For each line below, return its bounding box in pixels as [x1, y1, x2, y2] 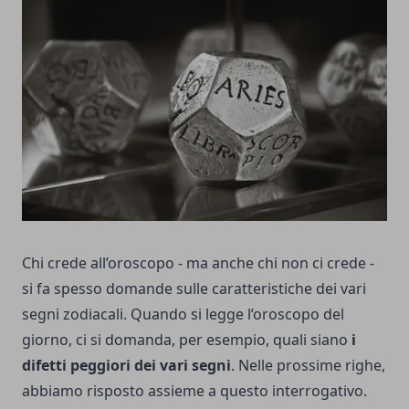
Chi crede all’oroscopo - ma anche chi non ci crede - [22, 253, 374, 274]
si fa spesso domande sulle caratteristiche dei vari [22, 278, 366, 299]
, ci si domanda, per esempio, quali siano [68, 330, 351, 351]
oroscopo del [253, 304, 344, 325]
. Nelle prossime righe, [231, 355, 385, 376]
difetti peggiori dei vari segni [22, 355, 231, 376]
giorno [22, 330, 68, 351]
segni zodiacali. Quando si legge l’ [22, 304, 253, 325]
